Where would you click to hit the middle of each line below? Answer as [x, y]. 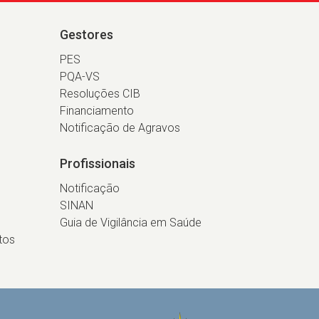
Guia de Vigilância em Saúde [130, 223]
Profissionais [97, 163]
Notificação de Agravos [120, 128]
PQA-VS [79, 77]
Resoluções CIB [100, 94]
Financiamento [96, 111]
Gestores [86, 35]
